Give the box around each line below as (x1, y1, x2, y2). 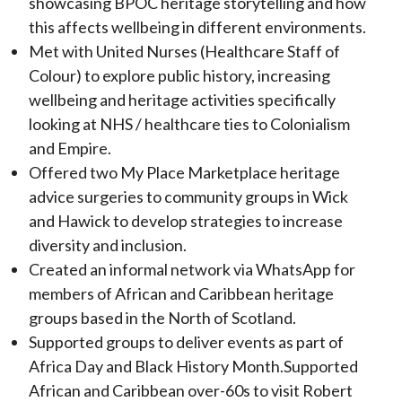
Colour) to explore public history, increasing (29, 66, 330, 85)
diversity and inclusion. (29, 235, 187, 255)
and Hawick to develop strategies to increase (29, 211, 343, 231)
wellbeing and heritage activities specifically (29, 90, 336, 109)
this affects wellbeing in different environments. (29, 17, 366, 37)
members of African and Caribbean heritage (29, 284, 334, 303)
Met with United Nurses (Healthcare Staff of (29, 41, 340, 61)
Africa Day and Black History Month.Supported (29, 356, 358, 376)
